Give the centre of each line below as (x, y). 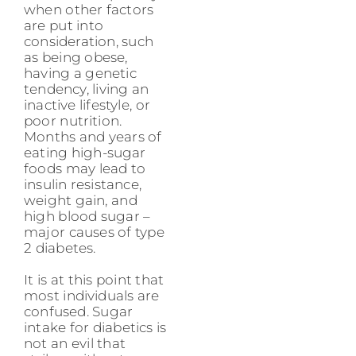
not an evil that (75, 343)
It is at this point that (94, 279)
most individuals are (92, 295)
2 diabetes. (60, 248)
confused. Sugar (79, 311)
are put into (64, 25)
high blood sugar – (87, 216)
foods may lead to (85, 168)
